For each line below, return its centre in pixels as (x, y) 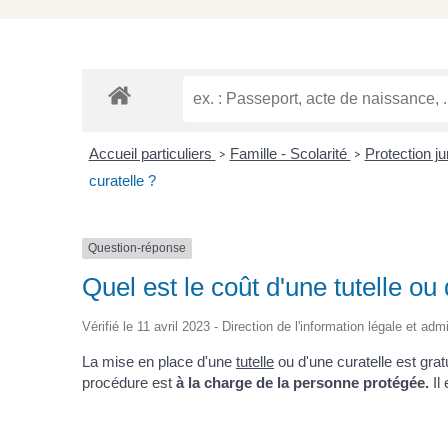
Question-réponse (137, 248)
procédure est (129, 382)
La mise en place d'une (159, 361)
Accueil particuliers (152, 154)
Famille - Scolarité (290, 154)
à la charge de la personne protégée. (302, 382)
